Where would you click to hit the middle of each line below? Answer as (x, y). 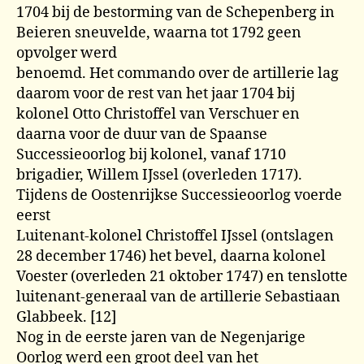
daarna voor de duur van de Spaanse (142, 134)
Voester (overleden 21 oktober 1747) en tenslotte (182, 276)
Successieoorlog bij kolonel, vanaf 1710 (151, 154)
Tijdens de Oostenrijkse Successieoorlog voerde (179, 195)
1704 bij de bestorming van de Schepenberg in (175, 12)
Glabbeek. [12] (66, 317)
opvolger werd (67, 53)
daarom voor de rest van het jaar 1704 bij (156, 93)
